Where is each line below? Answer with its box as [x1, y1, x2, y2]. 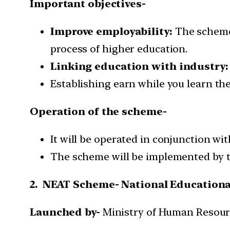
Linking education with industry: [50, 60, 228, 73]
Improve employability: [50, 25, 172, 38]
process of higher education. [50, 43, 188, 55]
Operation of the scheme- [30, 105, 167, 118]
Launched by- [30, 206, 103, 219]
